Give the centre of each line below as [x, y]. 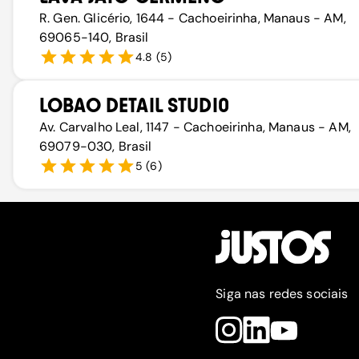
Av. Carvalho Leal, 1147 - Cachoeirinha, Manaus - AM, [195, 127]
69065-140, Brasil [94, 37]
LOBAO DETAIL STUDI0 [134, 105]
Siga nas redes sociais [282, 294]
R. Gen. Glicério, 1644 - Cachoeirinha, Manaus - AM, [193, 18]
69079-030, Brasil [96, 146]
